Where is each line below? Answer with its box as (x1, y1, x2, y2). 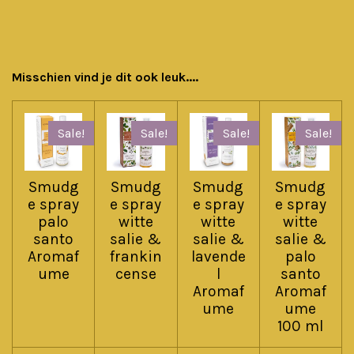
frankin (109, 247, 162, 266)
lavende (190, 247, 246, 266)
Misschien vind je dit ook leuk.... (12, 69, 198, 85)
